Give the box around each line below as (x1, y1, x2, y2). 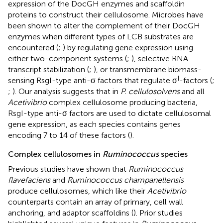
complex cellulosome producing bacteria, (47, 97, 198, 107)
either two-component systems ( (8, 53, 127, 63)
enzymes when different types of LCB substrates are (8, 31, 194, 41)
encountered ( (8, 42, 58, 52)
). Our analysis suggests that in (12, 86, 120, 96)
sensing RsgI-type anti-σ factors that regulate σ (8, 75, 177, 85)
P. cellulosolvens (120, 86, 180, 96)
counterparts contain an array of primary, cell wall (8, 197, 183, 207)
